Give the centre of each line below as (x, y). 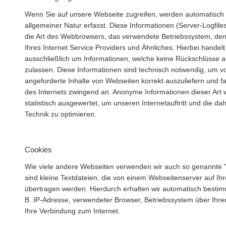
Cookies (38, 150)
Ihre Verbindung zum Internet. (72, 211)
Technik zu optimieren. (61, 114)
